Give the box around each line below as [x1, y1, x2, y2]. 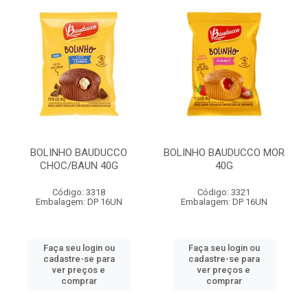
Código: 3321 [197, 187, 250, 197]
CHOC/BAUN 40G [39, 159, 118, 172]
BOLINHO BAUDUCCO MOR [163, 146, 285, 159]
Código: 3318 [52, 187, 105, 197]
